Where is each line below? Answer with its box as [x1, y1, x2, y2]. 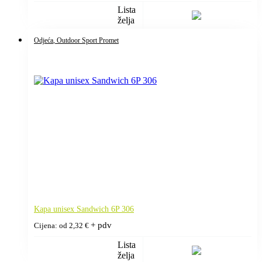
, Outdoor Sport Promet [53, 36, 119, 44]
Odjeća [34, 36, 53, 44]
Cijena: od [34, 221, 69, 230]
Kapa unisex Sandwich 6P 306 [34, 204, 134, 213]
